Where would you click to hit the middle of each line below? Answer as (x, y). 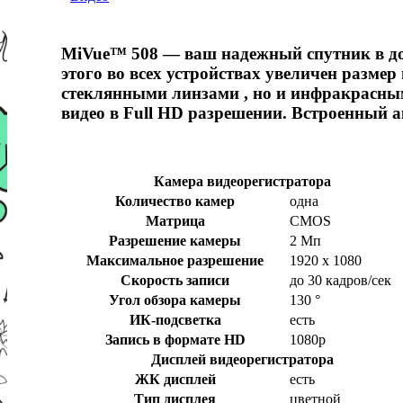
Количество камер (175, 201)
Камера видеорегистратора (242, 182)
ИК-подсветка (175, 320)
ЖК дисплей (175, 380)
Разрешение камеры (175, 241)
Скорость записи (175, 281)
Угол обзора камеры (175, 300)
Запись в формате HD (175, 340)
